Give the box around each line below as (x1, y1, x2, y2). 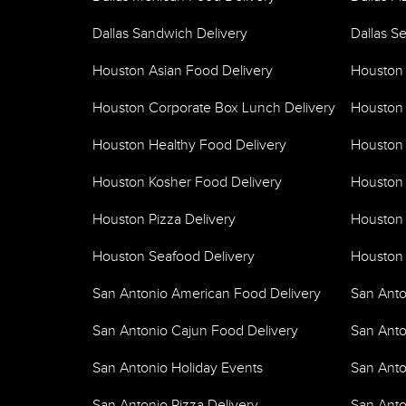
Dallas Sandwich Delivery (92, 25, 247, 43)
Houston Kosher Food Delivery (92, 174, 282, 191)
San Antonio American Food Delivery (92, 285, 321, 303)
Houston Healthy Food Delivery (92, 137, 286, 154)
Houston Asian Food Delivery (92, 63, 273, 80)
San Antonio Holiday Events (92, 360, 263, 377)
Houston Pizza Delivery (92, 211, 236, 228)
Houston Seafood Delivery (92, 248, 255, 266)
